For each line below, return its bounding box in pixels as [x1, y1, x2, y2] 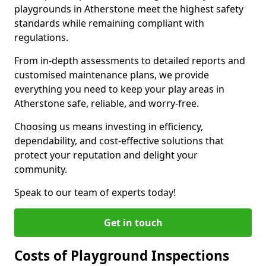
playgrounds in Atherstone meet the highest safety [14, 2, 243, 15]
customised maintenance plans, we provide [14, 68, 209, 81]
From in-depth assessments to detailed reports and [14, 54, 245, 67]
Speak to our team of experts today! [14, 186, 176, 199]
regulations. [14, 31, 68, 44]
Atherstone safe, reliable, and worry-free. [14, 97, 199, 110]
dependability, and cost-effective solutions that [14, 134, 224, 147]
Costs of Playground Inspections [14, 246, 229, 265]
